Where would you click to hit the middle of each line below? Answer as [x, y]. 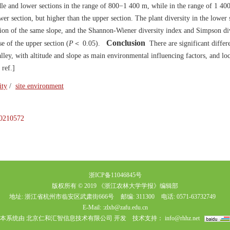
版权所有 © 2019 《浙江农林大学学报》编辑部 [115, 186]
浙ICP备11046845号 [115, 175]
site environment [40, 86]
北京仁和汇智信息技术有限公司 [69, 218]
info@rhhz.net [182, 218]
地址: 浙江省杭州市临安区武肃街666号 [62, 197]
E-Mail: [92, 207]
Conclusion [126, 43]
